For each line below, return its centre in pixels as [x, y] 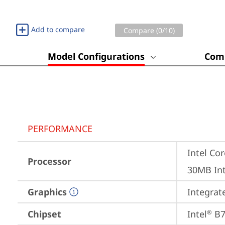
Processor [49, 161]
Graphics [47, 192]
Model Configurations [96, 56]
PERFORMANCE [60, 129]
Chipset [44, 214]
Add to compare [58, 29]
